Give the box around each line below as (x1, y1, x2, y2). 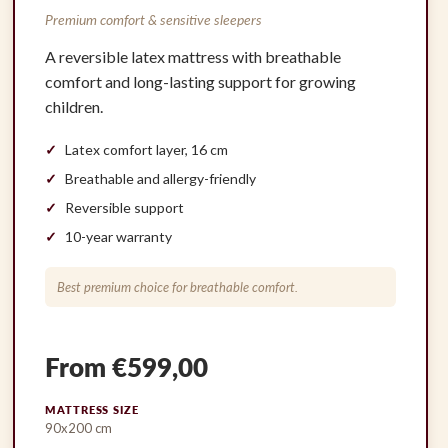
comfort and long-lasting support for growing (45, 72, 357, 92)
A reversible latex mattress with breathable (45, 47, 342, 67)
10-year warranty (65, 228, 173, 246)
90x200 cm (45, 420, 113, 437)
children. (45, 97, 104, 117)
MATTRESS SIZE (45, 403, 139, 417)
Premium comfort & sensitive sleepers (45, 11, 263, 29)
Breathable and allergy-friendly (65, 170, 257, 188)
